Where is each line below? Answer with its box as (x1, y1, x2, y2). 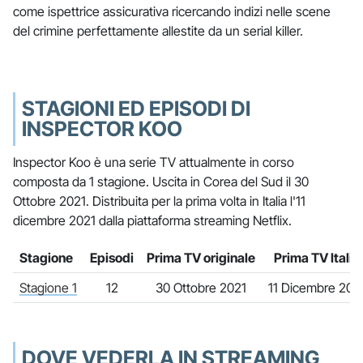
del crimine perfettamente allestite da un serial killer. (13, 22, 303, 39)
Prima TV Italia (274, 249, 360, 266)
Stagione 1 (19, 279, 77, 296)
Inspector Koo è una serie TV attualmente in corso (13, 153, 294, 170)
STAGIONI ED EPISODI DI (22, 96, 250, 121)
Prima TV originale (147, 249, 255, 266)
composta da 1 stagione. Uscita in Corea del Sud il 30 (13, 173, 309, 190)
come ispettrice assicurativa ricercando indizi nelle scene (13, 2, 331, 19)
